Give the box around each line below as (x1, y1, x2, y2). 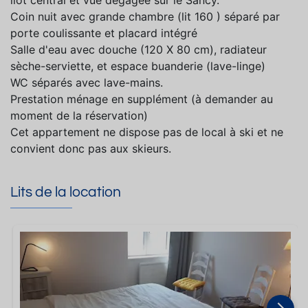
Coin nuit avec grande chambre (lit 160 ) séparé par (10, 10, 280, 24)
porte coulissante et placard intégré (10, 26, 197, 41)
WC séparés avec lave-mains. (10, 76, 163, 90)
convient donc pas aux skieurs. (10, 142, 171, 156)
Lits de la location (10, 185, 121, 200)
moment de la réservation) (10, 109, 148, 123)
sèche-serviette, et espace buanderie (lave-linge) (10, 59, 265, 74)
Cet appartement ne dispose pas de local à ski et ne (10, 125, 283, 140)
